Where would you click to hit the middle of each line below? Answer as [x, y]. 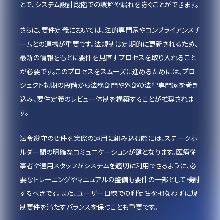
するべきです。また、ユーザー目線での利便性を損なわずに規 [109, 193]
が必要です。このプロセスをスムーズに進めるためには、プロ [108, 71]
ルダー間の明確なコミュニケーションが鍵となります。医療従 [108, 152]
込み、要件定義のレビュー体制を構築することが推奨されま [107, 99]
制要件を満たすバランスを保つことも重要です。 [89, 207]
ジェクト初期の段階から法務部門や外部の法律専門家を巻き [109, 85]
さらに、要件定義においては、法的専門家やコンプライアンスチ [110, 30]
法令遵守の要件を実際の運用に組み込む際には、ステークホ [109, 138]
